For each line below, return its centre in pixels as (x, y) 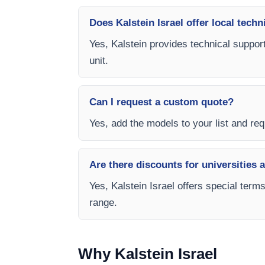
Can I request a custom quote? (161, 102)
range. (103, 203)
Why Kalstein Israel (148, 254)
